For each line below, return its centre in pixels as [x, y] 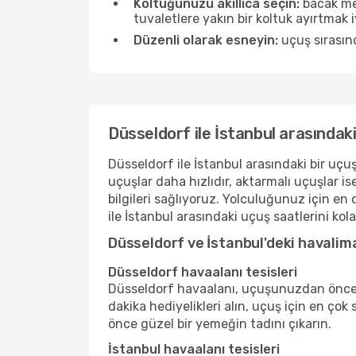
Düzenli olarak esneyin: [206, 40]
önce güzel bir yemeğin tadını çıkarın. [220, 324]
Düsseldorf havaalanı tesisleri [203, 272]
